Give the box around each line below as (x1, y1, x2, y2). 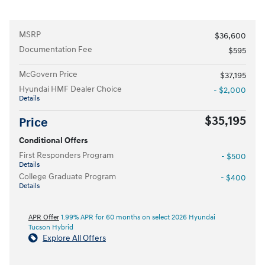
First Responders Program (19, 150, 114, 161)
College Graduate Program (19, 172, 116, 182)
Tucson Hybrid (28, 223, 73, 232)
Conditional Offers (19, 135, 88, 146)
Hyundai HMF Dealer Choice (19, 84, 122, 95)
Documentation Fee (19, 44, 92, 55)
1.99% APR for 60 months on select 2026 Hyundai (59, 213, 215, 222)
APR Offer (28, 213, 59, 222)
